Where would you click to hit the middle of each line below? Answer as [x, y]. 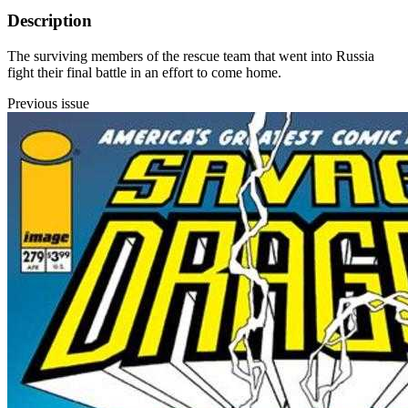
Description [50, 21]
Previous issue [48, 104]
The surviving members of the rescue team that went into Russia [191, 56]
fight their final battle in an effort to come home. [144, 73]
